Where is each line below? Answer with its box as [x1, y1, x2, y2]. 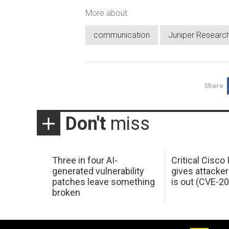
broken [52, 187, 80, 198]
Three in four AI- [52, 154, 118, 166]
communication [94, 30, 150, 40]
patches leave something [52, 176, 155, 187]
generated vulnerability [52, 165, 144, 176]
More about [85, 8, 127, 18]
